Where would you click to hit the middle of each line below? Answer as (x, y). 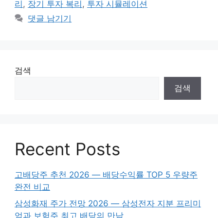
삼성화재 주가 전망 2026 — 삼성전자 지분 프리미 (108, 203)
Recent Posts (67, 149)
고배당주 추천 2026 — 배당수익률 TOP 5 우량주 (106, 175)
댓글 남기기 (50, 18)
